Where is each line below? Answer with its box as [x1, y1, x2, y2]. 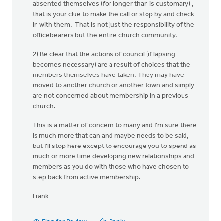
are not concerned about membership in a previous [33, 92, 188, 100]
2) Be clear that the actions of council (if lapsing [33, 51, 175, 58]
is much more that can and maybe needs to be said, [33, 132, 189, 140]
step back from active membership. [33, 174, 142, 181]
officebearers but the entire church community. [33, 32, 177, 39]
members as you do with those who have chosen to [33, 163, 189, 171]
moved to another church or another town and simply [33, 82, 194, 89]
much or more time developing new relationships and [33, 153, 194, 160]
